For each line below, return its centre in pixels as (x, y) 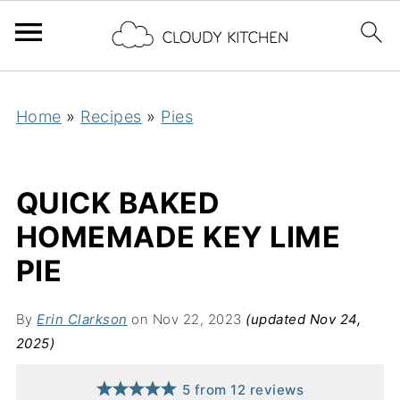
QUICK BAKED (118, 203)
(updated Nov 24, (304, 319)
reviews (275, 390)
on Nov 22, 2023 (187, 319)
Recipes (111, 117)
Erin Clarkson (82, 319)
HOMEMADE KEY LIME (178, 237)
